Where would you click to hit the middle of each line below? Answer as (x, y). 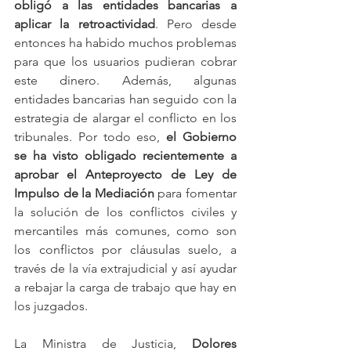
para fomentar (195, 193)
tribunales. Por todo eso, (90, 136)
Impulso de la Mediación (84, 193)
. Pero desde (195, 24)
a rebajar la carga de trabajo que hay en (125, 287)
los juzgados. (51, 306)
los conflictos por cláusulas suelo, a (125, 249)
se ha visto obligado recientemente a (125, 155)
